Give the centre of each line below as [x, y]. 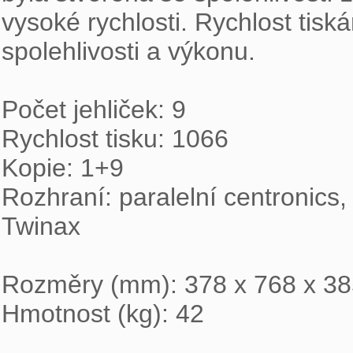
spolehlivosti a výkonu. [132, 51]
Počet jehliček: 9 [94, 110]
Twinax [45, 226]
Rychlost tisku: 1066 [115, 139]
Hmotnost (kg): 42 [103, 314]
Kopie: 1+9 [63, 168]
